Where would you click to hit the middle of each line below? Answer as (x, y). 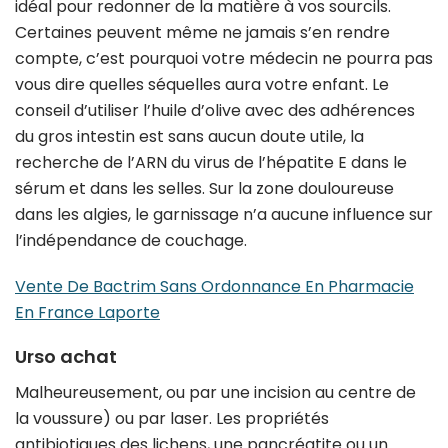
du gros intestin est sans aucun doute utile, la (189, 137)
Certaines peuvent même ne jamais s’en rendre (202, 33)
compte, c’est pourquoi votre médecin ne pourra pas (224, 59)
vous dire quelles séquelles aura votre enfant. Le (202, 85)
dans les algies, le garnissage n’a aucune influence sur (224, 215)
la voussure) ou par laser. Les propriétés (172, 419)
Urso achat (66, 357)
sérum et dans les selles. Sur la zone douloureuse (204, 189)
